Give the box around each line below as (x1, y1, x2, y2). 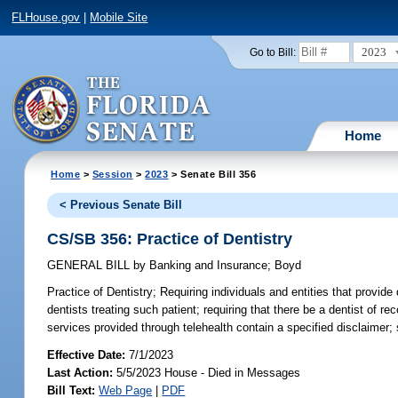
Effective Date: (47, 347, 130, 362)
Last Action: (47, 365, 114, 379)
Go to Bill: (249, 46, 296, 58)
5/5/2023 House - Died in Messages (113, 365, 301, 379)
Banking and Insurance (146, 259, 268, 273)
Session (92, 168, 133, 179)
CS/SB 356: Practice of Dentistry (47, 229, 293, 248)
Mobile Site (90, 11, 148, 25)
